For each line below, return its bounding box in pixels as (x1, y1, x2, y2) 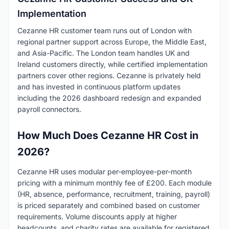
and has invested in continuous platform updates (17, 82, 180, 91)
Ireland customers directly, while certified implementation (17, 59, 208, 68)
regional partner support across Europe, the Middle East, (17, 37, 207, 46)
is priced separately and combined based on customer (17, 200, 200, 210)
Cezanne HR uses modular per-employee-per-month (17, 167, 192, 176)
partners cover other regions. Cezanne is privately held (17, 71, 201, 80)
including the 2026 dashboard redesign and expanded (17, 93, 201, 102)
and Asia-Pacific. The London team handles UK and (17, 48, 190, 57)
